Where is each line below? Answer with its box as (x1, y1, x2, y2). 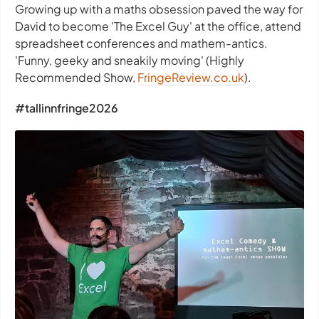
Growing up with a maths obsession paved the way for (15, 1, 303, 16)
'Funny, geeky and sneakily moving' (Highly (15, 53, 244, 68)
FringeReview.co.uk (137, 70, 244, 85)
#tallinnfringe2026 (15, 100, 118, 116)
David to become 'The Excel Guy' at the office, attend (15, 19, 301, 33)
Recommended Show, (15, 70, 137, 85)
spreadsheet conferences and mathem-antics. (15, 36, 268, 51)
